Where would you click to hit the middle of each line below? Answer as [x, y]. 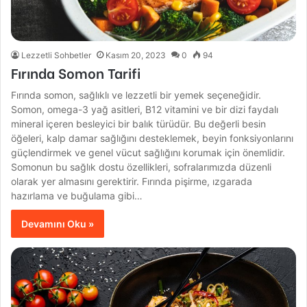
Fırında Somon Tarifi [76, 73]
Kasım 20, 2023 [136, 56]
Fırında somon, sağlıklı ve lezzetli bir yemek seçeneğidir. [136, 95]
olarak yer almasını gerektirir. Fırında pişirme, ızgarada [132, 182]
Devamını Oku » [58, 224]
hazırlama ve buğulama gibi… [77, 196]
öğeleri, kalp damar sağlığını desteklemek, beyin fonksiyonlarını [152, 138]
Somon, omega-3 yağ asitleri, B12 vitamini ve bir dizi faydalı [145, 110]
